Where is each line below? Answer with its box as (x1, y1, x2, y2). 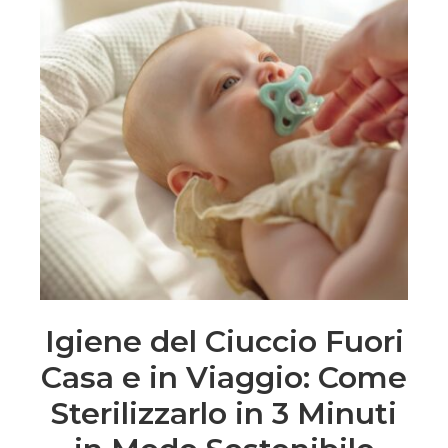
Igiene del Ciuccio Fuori (44, 322, 404, 360)
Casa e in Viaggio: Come (41, 358, 407, 396)
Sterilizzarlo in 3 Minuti (51, 394, 397, 432)
